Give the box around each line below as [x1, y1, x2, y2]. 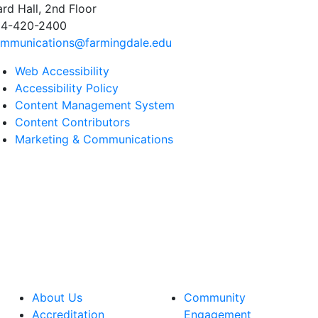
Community [184, 290, 246, 305]
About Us [32, 290, 82, 305]
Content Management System [15, 98, 175, 112]
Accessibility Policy [15, 81, 119, 95]
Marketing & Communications [15, 132, 173, 146]
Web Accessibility [15, 64, 109, 78]
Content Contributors [15, 115, 130, 129]
